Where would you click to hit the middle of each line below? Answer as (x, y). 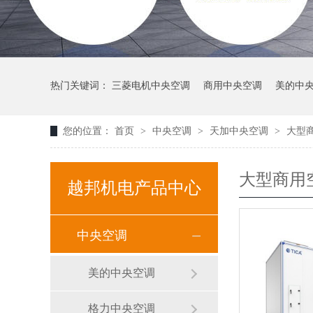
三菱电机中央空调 (151, 86)
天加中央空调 (240, 131)
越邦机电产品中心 (134, 188)
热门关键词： (81, 86)
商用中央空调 (233, 86)
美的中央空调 (122, 273)
